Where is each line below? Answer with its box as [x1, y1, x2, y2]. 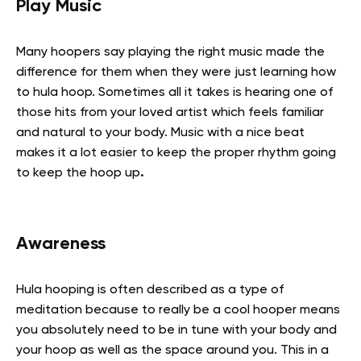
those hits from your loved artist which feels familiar [16, 106, 324, 119]
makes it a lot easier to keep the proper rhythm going [16, 146, 336, 160]
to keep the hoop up [16, 166, 140, 180]
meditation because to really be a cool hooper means [16, 303, 340, 317]
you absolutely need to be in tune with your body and [16, 323, 337, 337]
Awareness [16, 234, 106, 253]
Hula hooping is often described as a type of [16, 283, 284, 297]
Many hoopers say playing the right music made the [16, 45, 325, 59]
